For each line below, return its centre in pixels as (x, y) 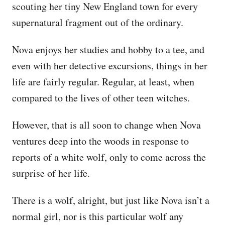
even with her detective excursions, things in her (110, 65)
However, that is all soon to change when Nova (106, 125)
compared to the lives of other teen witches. (101, 97)
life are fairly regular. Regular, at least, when (103, 81)
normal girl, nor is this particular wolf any (98, 216)
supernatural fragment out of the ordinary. (98, 22)
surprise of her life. (51, 173)
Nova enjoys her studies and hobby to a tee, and (108, 49)
